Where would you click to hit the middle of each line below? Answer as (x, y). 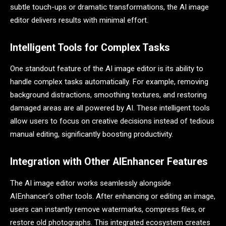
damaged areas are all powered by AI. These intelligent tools (110, 108)
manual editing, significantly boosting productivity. (92, 134)
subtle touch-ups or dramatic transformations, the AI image (109, 7)
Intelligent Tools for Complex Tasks (90, 47)
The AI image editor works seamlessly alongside (91, 183)
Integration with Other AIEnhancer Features (109, 162)
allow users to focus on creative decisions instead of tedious (112, 121)
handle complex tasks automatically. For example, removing (109, 82)
